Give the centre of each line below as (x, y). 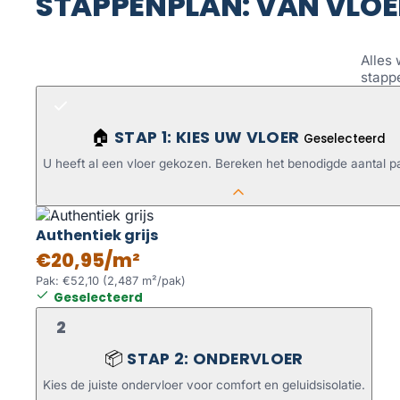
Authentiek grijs (97, 235)
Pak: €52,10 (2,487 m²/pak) (111, 280)
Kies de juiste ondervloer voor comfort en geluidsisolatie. (204, 384)
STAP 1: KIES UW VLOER (209, 137)
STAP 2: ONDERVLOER (215, 358)
